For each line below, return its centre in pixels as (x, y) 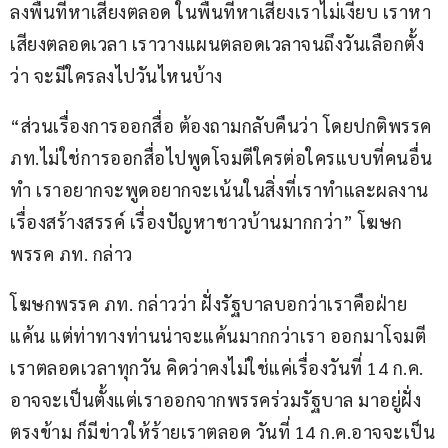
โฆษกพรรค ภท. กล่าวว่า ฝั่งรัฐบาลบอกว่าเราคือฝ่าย (208, 304)
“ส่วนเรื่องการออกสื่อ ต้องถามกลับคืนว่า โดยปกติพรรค (223, 126)
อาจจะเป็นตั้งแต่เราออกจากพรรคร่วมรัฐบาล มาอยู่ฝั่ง (215, 400)
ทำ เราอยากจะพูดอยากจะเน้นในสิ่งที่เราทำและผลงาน (221, 190)
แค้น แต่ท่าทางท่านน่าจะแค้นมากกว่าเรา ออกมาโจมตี (218, 336)
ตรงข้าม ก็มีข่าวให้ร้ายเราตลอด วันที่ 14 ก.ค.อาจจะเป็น (222, 432)
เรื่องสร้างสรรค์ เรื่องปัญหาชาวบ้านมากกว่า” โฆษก (206, 222)
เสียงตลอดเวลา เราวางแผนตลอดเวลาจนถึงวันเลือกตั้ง (217, 44)
